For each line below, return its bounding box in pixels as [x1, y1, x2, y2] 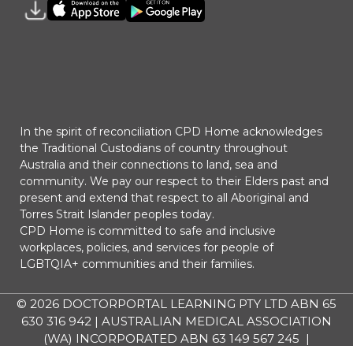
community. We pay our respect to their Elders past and [20, 173, 329, 188]
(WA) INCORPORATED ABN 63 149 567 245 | [43, 331, 310, 347]
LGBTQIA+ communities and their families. [20, 256, 255, 271]
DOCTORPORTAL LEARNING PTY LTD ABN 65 [62, 296, 336, 312]
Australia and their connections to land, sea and [20, 157, 277, 172]
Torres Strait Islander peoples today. [20, 206, 214, 221]
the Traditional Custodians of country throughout [20, 140, 288, 155]
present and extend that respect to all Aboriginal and [20, 190, 309, 205]
